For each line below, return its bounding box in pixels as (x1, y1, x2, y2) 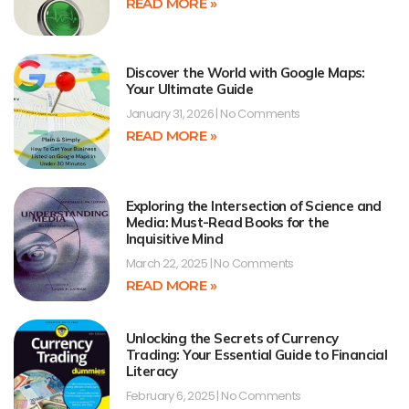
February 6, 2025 (125, 387, 217, 405)
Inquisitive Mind (125, 229, 223, 247)
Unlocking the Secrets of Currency (125, 330, 339, 348)
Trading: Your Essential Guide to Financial (125, 346, 388, 364)
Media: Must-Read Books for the (125, 213, 330, 231)
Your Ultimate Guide (125, 80, 254, 99)
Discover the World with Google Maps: (125, 64, 365, 82)
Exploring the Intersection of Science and (125, 196, 382, 215)
